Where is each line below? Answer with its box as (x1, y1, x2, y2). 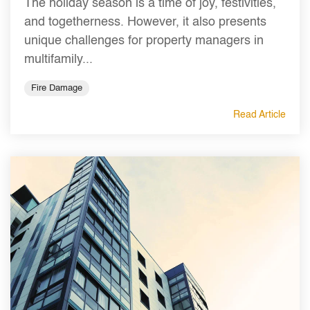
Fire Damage (31, 84, 82, 93)
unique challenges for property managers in (24, 35, 264, 48)
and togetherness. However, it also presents (24, 16, 266, 29)
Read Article (233, 110, 286, 120)
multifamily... (24, 53, 93, 66)
